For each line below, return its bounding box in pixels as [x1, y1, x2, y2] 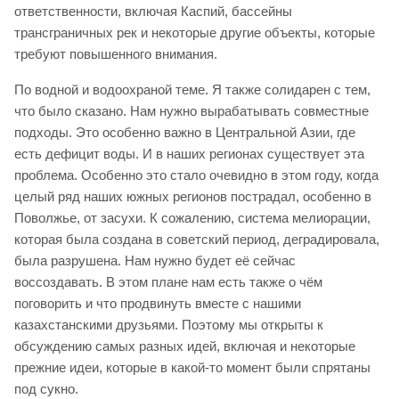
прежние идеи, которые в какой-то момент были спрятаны [14, 359, 370, 375]
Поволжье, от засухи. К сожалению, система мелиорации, [14, 209, 370, 225]
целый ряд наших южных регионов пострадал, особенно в [14, 188, 371, 204]
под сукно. [14, 380, 78, 396]
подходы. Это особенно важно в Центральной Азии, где [14, 124, 355, 140]
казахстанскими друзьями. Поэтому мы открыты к [14, 316, 323, 332]
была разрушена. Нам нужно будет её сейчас [14, 252, 296, 268]
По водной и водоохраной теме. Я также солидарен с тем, [14, 81, 370, 97]
